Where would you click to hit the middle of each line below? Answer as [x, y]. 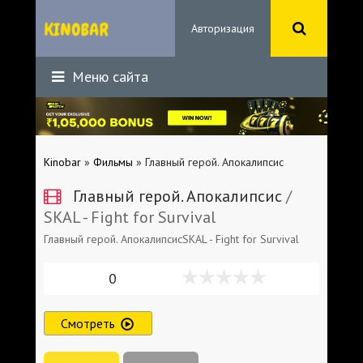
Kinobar [62, 162]
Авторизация [223, 28]
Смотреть [88, 323]
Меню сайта [108, 77]
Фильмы [113, 162]
